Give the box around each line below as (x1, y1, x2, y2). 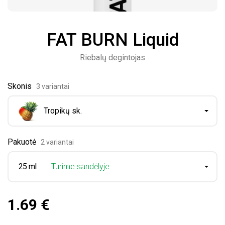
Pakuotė (8, 137, 38, 147)
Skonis (8, 81, 34, 91)
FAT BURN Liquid (46, 30, 179, 50)
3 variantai (36, 82, 69, 90)
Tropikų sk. (44, 106, 82, 116)
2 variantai (40, 138, 74, 146)
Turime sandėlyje (51, 162, 109, 171)
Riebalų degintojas (80, 53, 145, 62)
